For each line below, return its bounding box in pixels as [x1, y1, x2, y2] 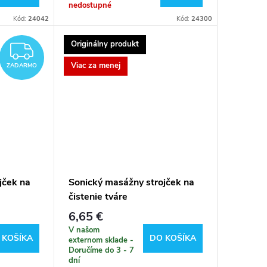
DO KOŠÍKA [149, 232, 196, 244]
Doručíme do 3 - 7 [68, 245, 134, 256]
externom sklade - [68, 235, 133, 246]
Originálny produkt [70, 39, 139, 50]
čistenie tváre [68, 190, 128, 203]
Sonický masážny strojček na [68, 175, 194, 189]
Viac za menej [70, 60, 120, 72]
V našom [68, 225, 100, 236]
